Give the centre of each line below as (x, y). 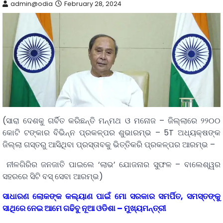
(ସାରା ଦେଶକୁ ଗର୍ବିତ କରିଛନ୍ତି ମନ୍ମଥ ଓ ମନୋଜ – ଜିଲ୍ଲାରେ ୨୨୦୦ (111, 121)
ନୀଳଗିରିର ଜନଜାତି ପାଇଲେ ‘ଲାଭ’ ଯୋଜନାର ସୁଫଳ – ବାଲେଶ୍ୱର (111, 165)
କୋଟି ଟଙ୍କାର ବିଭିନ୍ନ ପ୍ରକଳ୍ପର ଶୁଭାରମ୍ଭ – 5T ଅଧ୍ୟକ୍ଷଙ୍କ (111, 133)
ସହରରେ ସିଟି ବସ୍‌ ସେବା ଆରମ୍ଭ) (53, 177)
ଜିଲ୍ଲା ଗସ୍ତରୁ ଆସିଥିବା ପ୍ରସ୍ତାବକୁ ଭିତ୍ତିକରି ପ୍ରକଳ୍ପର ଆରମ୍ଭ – (109, 145)
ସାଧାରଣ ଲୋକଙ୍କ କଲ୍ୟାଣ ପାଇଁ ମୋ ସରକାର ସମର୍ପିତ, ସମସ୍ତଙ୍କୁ (111, 197)
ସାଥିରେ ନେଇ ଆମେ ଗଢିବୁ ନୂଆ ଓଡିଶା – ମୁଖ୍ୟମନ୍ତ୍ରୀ (84, 209)
